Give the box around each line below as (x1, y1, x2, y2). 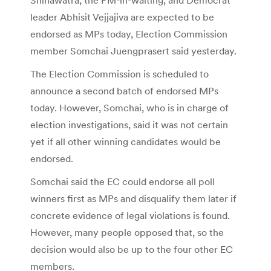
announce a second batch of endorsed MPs (30, 84, 218, 97)
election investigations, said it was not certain (30, 118, 228, 131)
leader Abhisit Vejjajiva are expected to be (30, 10, 214, 23)
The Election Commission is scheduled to (30, 67, 209, 80)
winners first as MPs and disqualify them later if (30, 192, 237, 204)
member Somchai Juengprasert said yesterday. (30, 44, 237, 57)
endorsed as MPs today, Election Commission (30, 27, 227, 40)
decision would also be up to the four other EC (30, 243, 233, 255)
